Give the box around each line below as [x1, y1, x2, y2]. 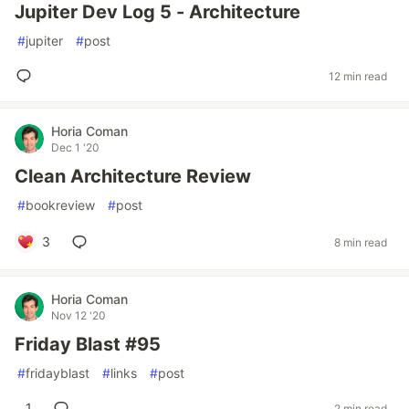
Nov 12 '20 [51, 309, 106, 322]
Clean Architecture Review [15, 165, 251, 187]
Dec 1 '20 [51, 141, 100, 154]
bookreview [26, 197, 95, 213]
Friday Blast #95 [15, 333, 161, 355]
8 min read [334, 235, 387, 249]
